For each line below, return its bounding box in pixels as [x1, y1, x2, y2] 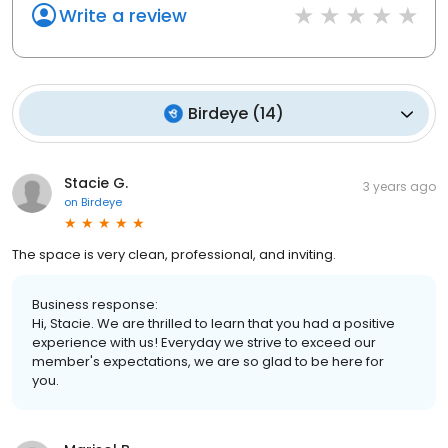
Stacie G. [64, 173, 128, 194]
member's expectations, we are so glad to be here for [32, 352, 384, 372]
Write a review [59, 3, 187, 29]
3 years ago [363, 178, 436, 196]
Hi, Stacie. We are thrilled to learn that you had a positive [32, 314, 395, 334]
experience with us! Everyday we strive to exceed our [32, 333, 376, 353]
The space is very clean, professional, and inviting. [12, 245, 336, 265]
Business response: [32, 295, 158, 315]
